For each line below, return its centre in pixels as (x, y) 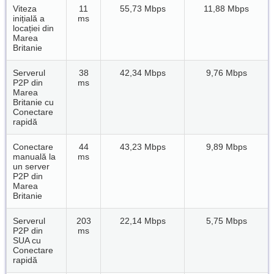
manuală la (34, 156)
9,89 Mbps (226, 146)
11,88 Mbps (226, 8)
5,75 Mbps (226, 220)
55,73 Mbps (143, 8)
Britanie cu (33, 102)
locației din (33, 28)
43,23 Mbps (143, 146)
